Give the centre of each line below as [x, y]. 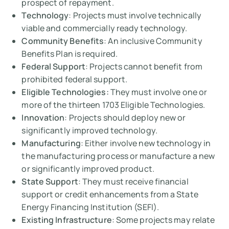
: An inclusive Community [153, 41]
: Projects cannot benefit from [144, 67]
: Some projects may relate [163, 220]
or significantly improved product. [88, 169]
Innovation [43, 118]
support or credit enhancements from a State [110, 194]
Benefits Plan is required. [70, 54]
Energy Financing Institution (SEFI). [90, 207]
